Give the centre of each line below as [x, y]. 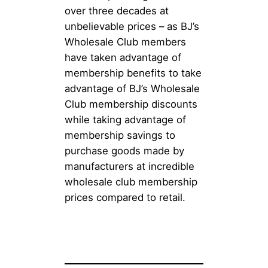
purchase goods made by [124, 151]
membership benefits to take [133, 73]
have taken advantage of [123, 57]
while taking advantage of [125, 120]
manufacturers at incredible [130, 166]
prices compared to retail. [125, 197]
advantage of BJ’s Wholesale [132, 89]
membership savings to [120, 135]
